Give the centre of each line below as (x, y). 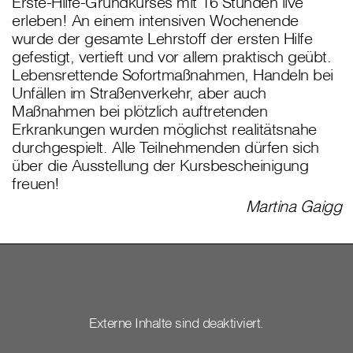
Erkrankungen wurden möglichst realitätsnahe (164, 129)
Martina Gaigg (293, 206)
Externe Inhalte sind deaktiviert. (176, 323)
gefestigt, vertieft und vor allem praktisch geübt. (171, 57)
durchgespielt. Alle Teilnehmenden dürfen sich (165, 147)
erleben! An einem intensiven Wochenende (155, 20)
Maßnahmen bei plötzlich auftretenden (139, 111)
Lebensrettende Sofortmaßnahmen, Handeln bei (173, 75)
